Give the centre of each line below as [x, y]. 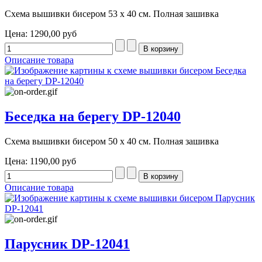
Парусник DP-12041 [67, 244]
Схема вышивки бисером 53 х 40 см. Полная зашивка [112, 14]
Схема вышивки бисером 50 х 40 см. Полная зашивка [112, 142]
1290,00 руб [53, 34]
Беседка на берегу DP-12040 [93, 117]
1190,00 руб [53, 161]
